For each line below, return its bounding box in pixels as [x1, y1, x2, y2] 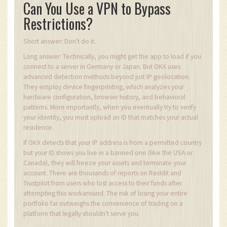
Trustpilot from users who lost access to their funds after [23, 179, 182, 188]
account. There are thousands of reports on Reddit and [23, 169, 181, 178]
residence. [23, 123, 54, 132]
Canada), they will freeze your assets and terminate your [23, 159, 186, 168]
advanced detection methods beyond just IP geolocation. [23, 72, 190, 82]
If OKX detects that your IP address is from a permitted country [23, 138, 202, 147]
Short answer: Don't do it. [23, 37, 96, 46]
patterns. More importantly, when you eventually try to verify [23, 103, 196, 112]
